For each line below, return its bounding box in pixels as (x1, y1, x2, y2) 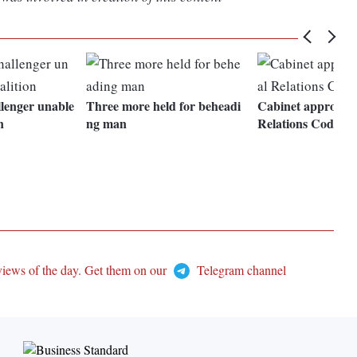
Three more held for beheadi (86, 96, 241, 116)
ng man (86, 114, 127, 133)
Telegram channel (193, 261, 286, 279)
